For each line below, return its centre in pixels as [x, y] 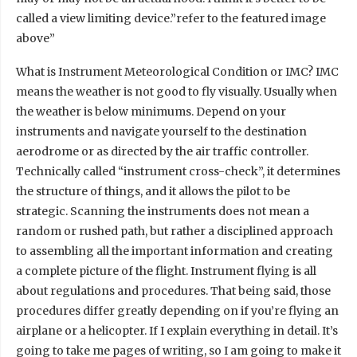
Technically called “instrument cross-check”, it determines [178, 171]
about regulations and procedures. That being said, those [173, 290]
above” [35, 38]
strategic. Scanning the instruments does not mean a [163, 211]
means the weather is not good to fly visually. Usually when [177, 91]
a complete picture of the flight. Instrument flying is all [166, 271]
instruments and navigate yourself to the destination [161, 131]
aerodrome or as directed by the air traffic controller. [162, 151]
